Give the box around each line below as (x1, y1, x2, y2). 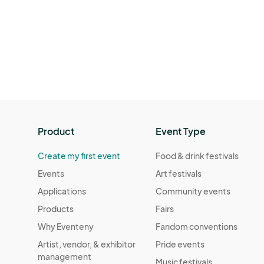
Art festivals (156, 167, 202, 179)
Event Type (156, 124, 206, 137)
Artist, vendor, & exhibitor (38, 238, 136, 249)
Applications (38, 185, 86, 196)
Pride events (156, 238, 205, 249)
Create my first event (38, 150, 120, 161)
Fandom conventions (156, 220, 238, 232)
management (38, 250, 91, 262)
